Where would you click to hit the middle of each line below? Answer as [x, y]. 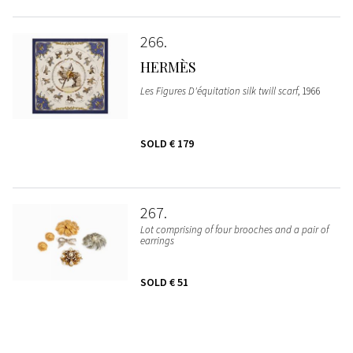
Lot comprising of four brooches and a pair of [234, 229]
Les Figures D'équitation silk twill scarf [219, 91]
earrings [157, 240]
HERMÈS [168, 67]
